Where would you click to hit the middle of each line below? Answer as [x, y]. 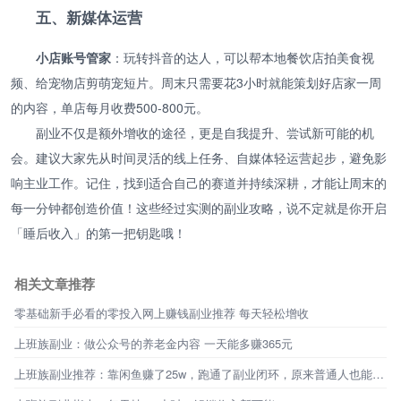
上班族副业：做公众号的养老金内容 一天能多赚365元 [154, 343]
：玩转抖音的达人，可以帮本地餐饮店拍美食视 [243, 57]
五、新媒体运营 [89, 17]
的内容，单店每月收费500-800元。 [110, 107]
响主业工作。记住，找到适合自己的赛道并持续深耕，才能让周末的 [199, 182]
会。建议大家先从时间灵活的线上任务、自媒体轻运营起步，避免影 [199, 157]
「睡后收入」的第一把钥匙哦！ [98, 232]
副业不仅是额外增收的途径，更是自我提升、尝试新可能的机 [205, 132]
